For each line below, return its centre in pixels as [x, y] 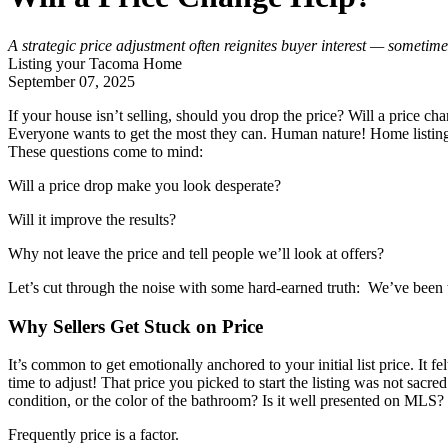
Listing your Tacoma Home [95, 63]
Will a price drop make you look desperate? [144, 185]
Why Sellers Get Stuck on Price [135, 326]
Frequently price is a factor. [93, 435]
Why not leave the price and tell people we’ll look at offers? [196, 253]
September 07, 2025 [71, 81]
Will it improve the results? [92, 219]
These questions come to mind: [105, 151]
